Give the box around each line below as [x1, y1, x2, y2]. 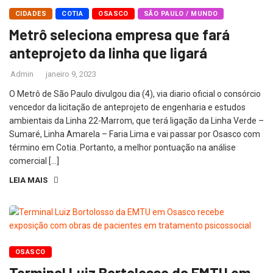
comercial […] [9, 156, 59, 166]
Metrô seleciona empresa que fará [9, 26, 230, 44]
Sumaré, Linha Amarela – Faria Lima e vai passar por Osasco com [9, 129, 260, 140]
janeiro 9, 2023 [46, 69, 96, 79]
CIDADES [15, 10, 47, 18]
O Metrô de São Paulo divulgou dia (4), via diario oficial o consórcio [9, 89, 261, 99]
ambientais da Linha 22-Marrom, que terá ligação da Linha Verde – [9, 116, 264, 126]
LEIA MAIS [9, 175, 48, 185]
